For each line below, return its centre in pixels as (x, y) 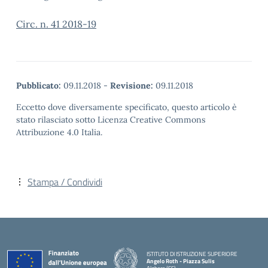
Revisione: (132, 86)
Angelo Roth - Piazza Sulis (181, 261)
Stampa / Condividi (65, 182)
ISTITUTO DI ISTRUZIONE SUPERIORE (192, 254)
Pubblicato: (39, 86)
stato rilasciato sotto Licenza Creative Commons (111, 120)
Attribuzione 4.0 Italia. (59, 132)
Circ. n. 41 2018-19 (56, 24)
